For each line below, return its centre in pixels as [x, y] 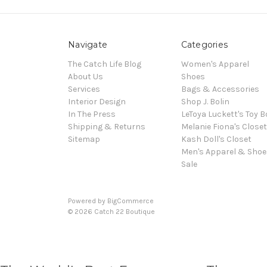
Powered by [88, 201]
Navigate [88, 44]
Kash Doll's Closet [216, 139]
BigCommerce [131, 201]
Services [84, 89]
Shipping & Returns [107, 126]
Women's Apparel [215, 64]
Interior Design [97, 101]
